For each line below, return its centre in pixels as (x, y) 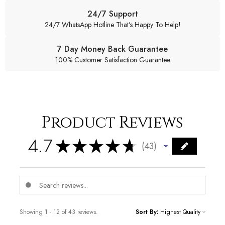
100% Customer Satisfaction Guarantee (113, 60)
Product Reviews (113, 123)
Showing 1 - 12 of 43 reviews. (59, 212)
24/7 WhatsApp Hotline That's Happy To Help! (113, 24)
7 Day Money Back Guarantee (113, 49)
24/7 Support (113, 14)
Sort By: (147, 212)
